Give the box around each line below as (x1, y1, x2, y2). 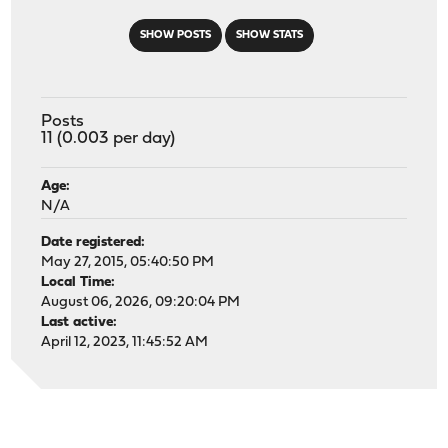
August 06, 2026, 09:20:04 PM (41, 294, 241, 310)
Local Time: (41, 274, 116, 290)
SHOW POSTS (139, 29, 211, 41)
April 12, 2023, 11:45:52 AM (41, 334, 209, 350)
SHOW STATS (235, 29, 303, 41)
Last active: (41, 314, 118, 330)
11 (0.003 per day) (41, 129, 176, 147)
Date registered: (41, 234, 146, 250)
